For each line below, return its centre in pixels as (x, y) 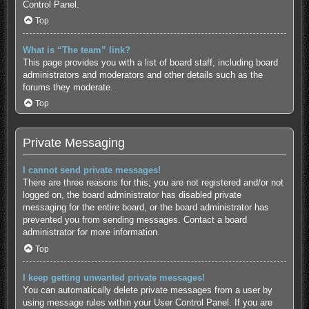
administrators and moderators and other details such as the (142, 74)
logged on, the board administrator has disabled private (132, 195)
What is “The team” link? (76, 50)
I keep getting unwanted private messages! (113, 277)
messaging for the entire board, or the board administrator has (146, 207)
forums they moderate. (68, 87)
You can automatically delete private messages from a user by (147, 290)
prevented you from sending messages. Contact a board (134, 219)
